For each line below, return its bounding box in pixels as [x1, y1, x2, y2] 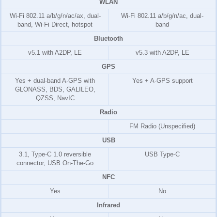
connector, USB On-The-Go [16, 159, 93, 167]
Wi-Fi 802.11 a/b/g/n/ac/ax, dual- [9, 12, 101, 20]
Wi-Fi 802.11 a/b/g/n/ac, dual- [121, 12, 203, 20]
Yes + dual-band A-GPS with [15, 77, 95, 85]
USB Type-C [145, 151, 180, 158]
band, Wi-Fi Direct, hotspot [17, 21, 93, 29]
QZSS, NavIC [35, 94, 75, 102]
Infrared [97, 201, 120, 209]
